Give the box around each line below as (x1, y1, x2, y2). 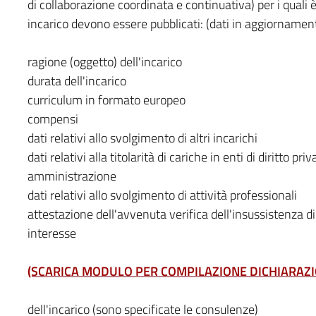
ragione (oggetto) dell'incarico (27, 51, 182, 71)
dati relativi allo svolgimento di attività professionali (27, 185, 297, 205)
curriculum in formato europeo (27, 90, 186, 109)
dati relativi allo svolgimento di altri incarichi (27, 128, 257, 147)
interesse (27, 223, 76, 243)
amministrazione (27, 166, 116, 186)
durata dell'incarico (27, 71, 126, 90)
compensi (27, 109, 78, 128)
